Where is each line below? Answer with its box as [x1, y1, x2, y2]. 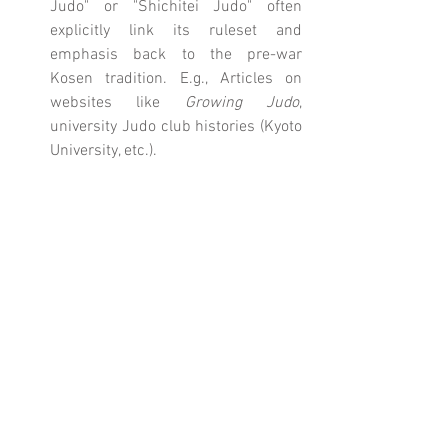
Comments [20, 343, 85, 361]
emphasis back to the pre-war [50, 44, 302, 65]
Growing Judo [184, 92, 300, 113]
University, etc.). [50, 140, 157, 161]
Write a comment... [37, 422, 147, 440]
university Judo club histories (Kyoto [50, 116, 302, 137]
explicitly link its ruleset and [50, 20, 302, 41]
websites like [50, 92, 185, 113]
